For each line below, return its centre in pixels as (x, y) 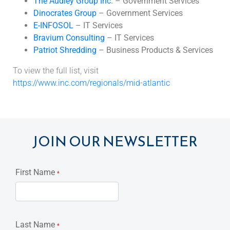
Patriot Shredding (65, 50)
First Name (36, 172)
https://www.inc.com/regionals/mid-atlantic (91, 83)
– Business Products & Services (155, 50)
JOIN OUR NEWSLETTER (115, 142)
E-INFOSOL (53, 26)
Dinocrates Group (65, 13)
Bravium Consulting (69, 38)
